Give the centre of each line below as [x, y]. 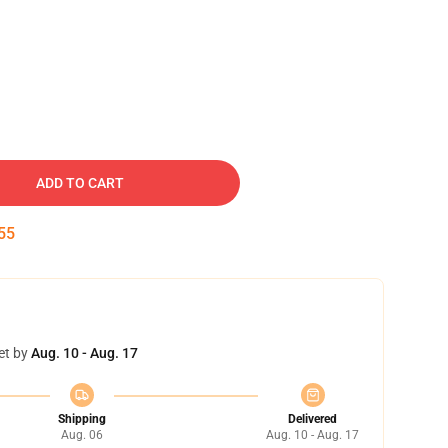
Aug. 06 [81, 435]
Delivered [312, 419]
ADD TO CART [80, 183]
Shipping [81, 419]
